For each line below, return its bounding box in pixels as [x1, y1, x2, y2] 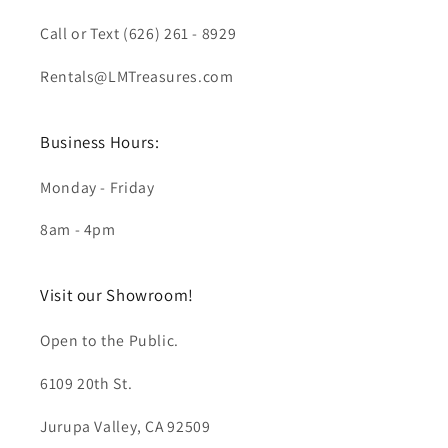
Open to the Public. [40, 330, 179, 352]
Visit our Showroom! [40, 284, 194, 307]
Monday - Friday [40, 176, 155, 198]
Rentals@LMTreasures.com [40, 65, 234, 87]
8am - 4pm [40, 219, 116, 241]
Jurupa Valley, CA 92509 [40, 415, 211, 437]
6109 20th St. [40, 373, 133, 395]
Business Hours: [40, 130, 160, 153]
